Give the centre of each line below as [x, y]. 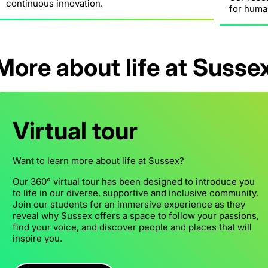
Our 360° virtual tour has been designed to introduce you [134, 181]
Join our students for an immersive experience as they [129, 204]
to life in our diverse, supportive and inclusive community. [135, 193]
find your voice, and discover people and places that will [132, 227]
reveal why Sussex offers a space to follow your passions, [136, 215]
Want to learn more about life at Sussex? [98, 160]
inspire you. [37, 238]
